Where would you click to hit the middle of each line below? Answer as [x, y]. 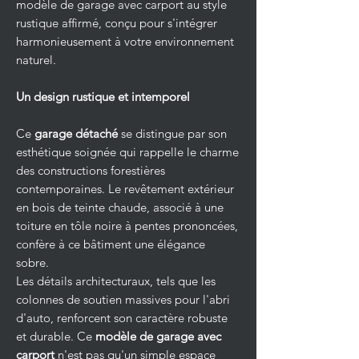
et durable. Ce [56, 336]
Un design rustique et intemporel [103, 97]
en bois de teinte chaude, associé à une [120, 207]
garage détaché [76, 133]
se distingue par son [172, 133]
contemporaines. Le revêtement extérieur [125, 189]
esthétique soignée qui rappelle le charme [127, 152]
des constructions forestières [91, 170]
